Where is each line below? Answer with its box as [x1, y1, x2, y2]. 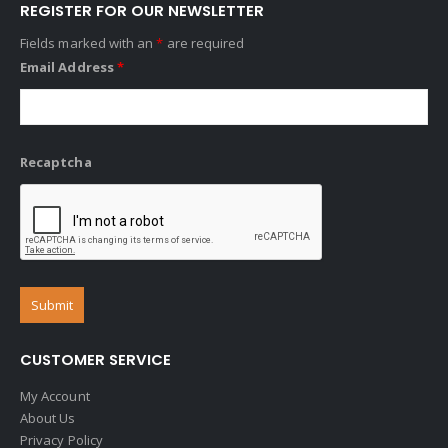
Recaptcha [20, 152, 92, 171]
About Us [20, 409, 76, 428]
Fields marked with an [20, 33, 157, 52]
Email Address [20, 57, 117, 76]
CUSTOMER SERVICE [20, 349, 171, 371]
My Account [20, 387, 90, 406]
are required [163, 33, 245, 52]
